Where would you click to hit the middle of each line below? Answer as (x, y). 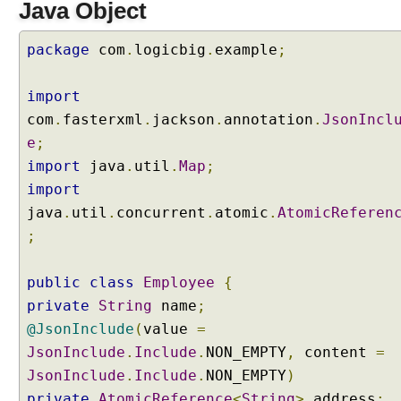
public (54, 282)
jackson (183, 119)
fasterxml (103, 119)
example (246, 50)
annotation (269, 119)
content (336, 352)
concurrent (161, 213)
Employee (179, 282)
